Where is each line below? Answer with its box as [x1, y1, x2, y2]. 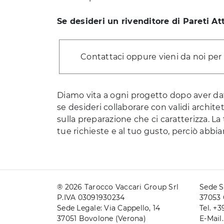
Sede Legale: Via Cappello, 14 [57, 203, 160, 213]
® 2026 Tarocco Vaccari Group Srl [57, 182, 178, 192]
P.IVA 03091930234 [57, 193, 125, 202]
